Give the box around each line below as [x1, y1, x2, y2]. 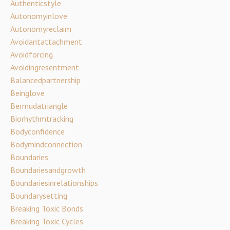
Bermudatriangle [10, 101, 68, 111]
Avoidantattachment [10, 36, 82, 47]
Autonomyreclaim [10, 24, 71, 34]
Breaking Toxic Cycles [10, 216, 83, 226]
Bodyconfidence [10, 126, 65, 137]
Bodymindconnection [10, 139, 82, 149]
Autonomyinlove [10, 11, 67, 21]
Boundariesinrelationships [10, 178, 98, 188]
